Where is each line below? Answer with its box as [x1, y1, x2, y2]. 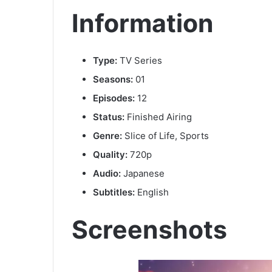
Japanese [121, 168, 165, 180]
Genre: [93, 130, 122, 142]
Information [72, 7, 214, 38]
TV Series [117, 55, 162, 67]
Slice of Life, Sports [122, 130, 209, 142]
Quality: [93, 149, 130, 161]
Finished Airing [124, 111, 192, 123]
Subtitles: [93, 186, 135, 199]
